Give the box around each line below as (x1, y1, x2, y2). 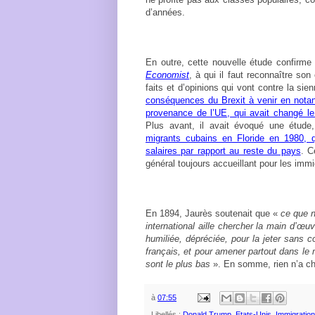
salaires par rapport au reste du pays (146, 145, 301, 156)
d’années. (146, 6, 185, 18)
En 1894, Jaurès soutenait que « (146, 207, 281, 219)
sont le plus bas (146, 258, 213, 269)
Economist (146, 69, 189, 80)
